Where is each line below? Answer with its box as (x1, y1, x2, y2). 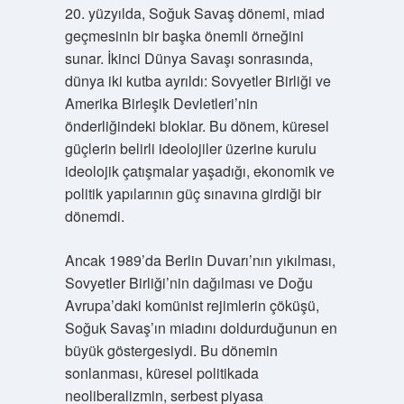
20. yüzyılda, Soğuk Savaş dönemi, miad (64, 3, 325, 23)
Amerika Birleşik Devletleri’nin (64, 93, 258, 114)
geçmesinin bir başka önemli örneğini (64, 25, 304, 46)
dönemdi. (64, 206, 124, 226)
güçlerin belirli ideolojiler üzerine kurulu (64, 138, 317, 159)
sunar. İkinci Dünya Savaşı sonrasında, (64, 48, 313, 69)
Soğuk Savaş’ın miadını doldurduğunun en (64, 317, 337, 338)
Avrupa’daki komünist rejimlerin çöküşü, (64, 295, 319, 316)
